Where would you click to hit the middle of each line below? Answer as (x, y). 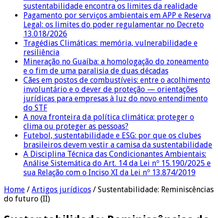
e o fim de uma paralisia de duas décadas (96, 71)
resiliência (41, 52)
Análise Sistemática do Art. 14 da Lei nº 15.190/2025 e (117, 163)
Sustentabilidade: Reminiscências (156, 189)
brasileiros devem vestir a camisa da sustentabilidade (118, 145)
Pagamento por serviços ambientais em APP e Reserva (117, 15)
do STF (35, 108)
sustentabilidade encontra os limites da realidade (110, 6)
